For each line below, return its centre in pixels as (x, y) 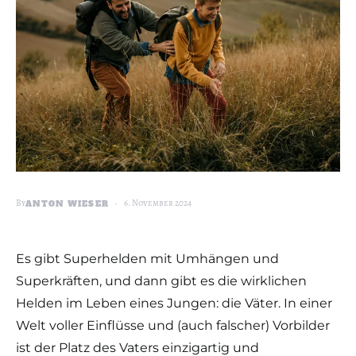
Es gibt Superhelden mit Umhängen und (147, 259)
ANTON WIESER (67, 203)
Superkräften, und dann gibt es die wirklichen (161, 281)
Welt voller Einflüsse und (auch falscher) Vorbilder (173, 325)
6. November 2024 (158, 203)
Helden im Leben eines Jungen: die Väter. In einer (174, 303)
